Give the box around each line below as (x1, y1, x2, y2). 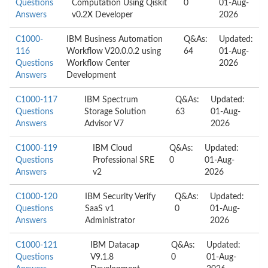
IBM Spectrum (84, 96, 139, 104)
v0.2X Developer (71, 11, 133, 19)
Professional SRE (92, 156, 154, 165)
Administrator (85, 217, 136, 225)
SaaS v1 (85, 205, 115, 213)
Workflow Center (66, 59, 130, 68)
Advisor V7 (84, 120, 124, 128)
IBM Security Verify (85, 193, 156, 201)
